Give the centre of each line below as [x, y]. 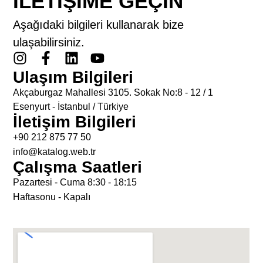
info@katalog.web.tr [55, 151]
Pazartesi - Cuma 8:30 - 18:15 [75, 182]
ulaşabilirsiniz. [49, 42]
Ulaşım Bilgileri [73, 77]
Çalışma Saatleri [78, 167]
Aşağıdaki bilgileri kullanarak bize [99, 24]
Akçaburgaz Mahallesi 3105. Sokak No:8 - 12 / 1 [113, 92]
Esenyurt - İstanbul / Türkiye [71, 106]
